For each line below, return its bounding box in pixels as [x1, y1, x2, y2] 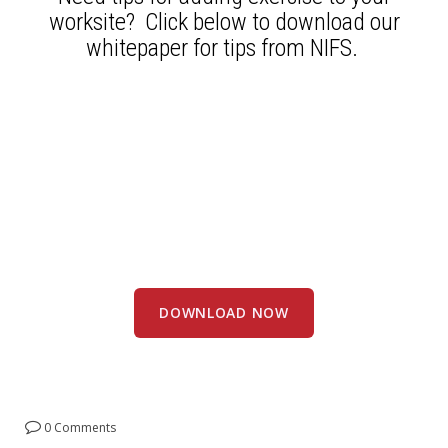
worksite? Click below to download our [48, 8, 400, 37]
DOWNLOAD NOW [159, 302, 289, 322]
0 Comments [41, 419, 116, 437]
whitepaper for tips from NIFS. [85, 34, 363, 63]
